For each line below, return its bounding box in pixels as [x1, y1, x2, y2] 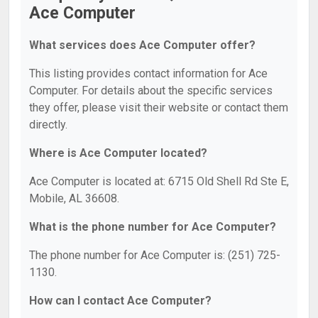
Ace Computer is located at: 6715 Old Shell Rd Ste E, [29, 175, 289, 188]
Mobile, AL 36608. [29, 192, 119, 205]
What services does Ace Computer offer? [29, 38, 256, 52]
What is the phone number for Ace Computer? [29, 220, 276, 234]
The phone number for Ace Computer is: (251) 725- [29, 248, 280, 262]
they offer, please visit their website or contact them [29, 101, 288, 114]
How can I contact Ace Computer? [29, 294, 212, 307]
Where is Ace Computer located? [29, 146, 207, 160]
